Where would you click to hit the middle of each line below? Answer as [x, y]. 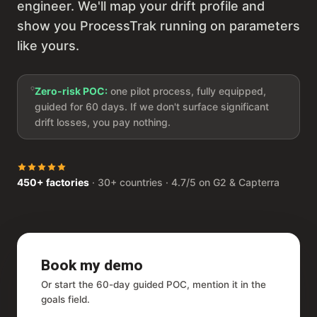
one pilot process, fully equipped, [186, 91]
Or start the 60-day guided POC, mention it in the [154, 285]
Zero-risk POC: [71, 91]
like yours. [48, 46]
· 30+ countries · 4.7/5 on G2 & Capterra [184, 183]
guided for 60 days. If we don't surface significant [151, 107]
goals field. [65, 300]
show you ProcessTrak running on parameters [158, 26]
